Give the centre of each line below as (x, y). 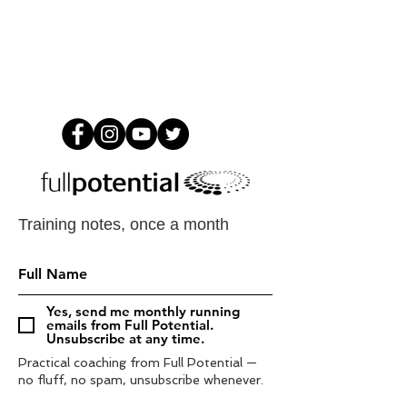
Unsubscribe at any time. (125, 338)
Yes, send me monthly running (143, 311)
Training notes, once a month (124, 224)
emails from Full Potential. (130, 325)
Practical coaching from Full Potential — (138, 362)
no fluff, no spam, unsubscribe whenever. (141, 380)
